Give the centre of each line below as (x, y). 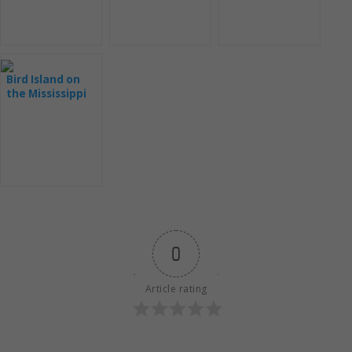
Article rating (176, 289)
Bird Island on (43, 80)
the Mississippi (46, 94)
